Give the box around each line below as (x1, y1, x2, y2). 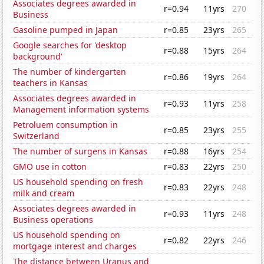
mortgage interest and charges (13, 240, 137, 252)
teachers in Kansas (13, 77, 88, 89)
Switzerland (13, 130, 60, 142)
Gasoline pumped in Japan (13, 24, 118, 36)
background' (13, 51, 63, 62)
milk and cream (13, 187, 75, 199)
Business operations (13, 214, 94, 226)
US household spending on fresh (13, 176, 144, 188)
